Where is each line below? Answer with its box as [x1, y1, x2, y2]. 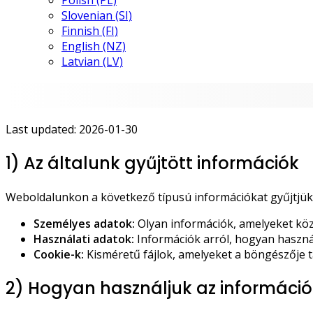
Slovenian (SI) [61, 8, 132, 23]
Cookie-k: [34, 246, 84, 262]
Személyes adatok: [34, 215, 135, 231]
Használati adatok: [34, 231, 134, 247]
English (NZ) [61, 38, 126, 54]
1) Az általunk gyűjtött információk [6, 151, 299, 175]
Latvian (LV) [61, 54, 123, 69]
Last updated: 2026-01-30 [6, 121, 138, 137]
